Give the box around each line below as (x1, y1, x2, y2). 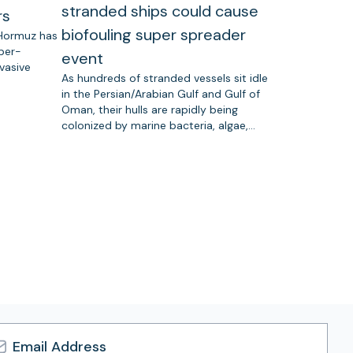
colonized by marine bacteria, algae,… (61, 118, 255, 133)
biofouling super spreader (61, 24, 246, 46)
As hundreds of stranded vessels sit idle (61, 71, 268, 86)
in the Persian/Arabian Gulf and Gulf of (61, 87, 260, 102)
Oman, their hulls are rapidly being (61, 102, 238, 117)
